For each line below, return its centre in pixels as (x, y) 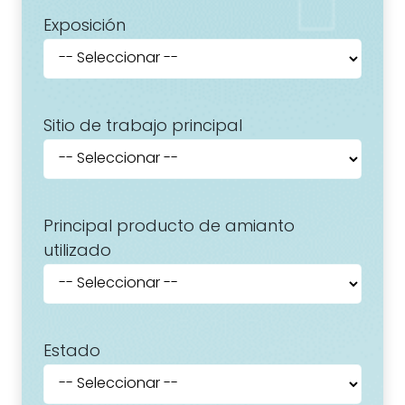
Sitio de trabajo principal (143, 127)
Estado (72, 352)
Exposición (85, 27)
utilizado (77, 252)
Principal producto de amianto (169, 227)
